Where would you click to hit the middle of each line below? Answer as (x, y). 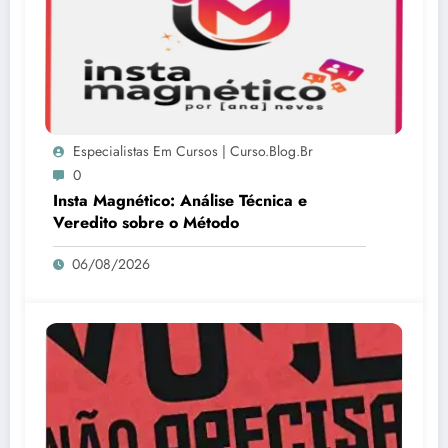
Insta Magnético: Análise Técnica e (180, 200)
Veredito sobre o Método (146, 222)
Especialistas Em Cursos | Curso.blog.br (193, 150)
